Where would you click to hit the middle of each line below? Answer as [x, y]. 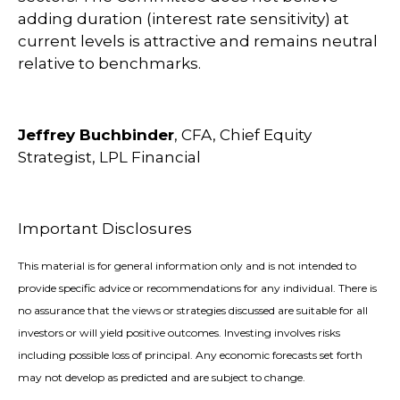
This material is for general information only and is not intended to [187, 266]
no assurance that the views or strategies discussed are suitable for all [193, 311]
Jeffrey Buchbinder [96, 135]
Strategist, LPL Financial [109, 158]
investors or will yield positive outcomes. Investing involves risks [179, 333]
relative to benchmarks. [109, 64]
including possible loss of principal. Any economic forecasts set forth [190, 355]
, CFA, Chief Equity [243, 135]
